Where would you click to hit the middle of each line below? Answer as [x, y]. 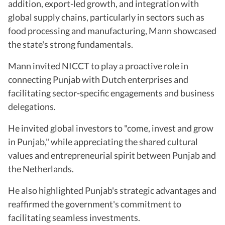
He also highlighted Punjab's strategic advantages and [112, 190]
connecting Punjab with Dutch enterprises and [98, 79]
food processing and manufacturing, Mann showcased [112, 30]
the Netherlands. [41, 168]
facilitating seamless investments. [74, 217]
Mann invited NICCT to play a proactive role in [98, 66]
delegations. [32, 106]
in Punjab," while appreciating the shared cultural [103, 141]
